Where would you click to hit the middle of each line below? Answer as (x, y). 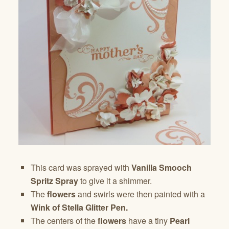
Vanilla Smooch (162, 167)
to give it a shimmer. (115, 180)
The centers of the (64, 220)
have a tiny (148, 220)
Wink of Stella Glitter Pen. (79, 207)
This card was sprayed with (81, 167)
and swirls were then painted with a (140, 194)
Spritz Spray (54, 180)
